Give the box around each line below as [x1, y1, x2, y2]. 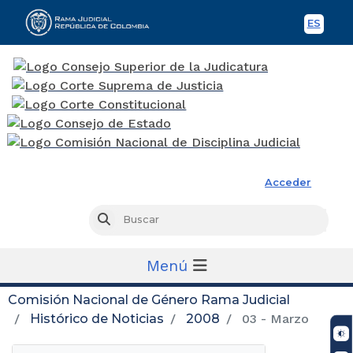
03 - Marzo [238, 310, 309, 326]
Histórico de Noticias [30, 310, 164, 326]
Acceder [265, 176, 312, 188]
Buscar [109, 214, 146, 226]
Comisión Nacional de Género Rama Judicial [8, 292, 290, 307]
